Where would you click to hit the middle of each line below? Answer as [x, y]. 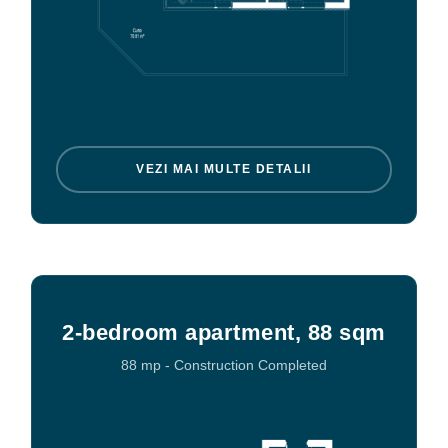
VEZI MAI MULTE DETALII [224, 169]
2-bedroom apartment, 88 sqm [224, 332]
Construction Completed [250, 365]
